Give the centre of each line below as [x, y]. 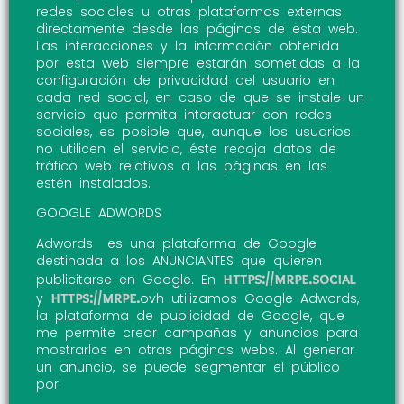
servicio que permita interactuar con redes [184, 114]
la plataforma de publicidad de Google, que [190, 315]
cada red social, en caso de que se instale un [200, 97]
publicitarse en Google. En [129, 279]
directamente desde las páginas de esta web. [197, 28]
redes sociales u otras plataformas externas [189, 11]
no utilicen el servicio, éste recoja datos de [186, 148]
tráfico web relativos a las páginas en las [182, 165]
